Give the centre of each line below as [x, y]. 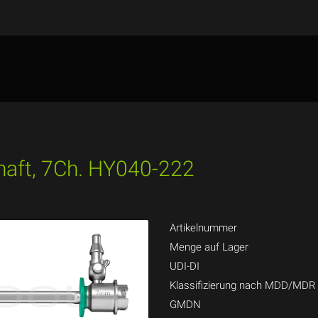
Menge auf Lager [209, 247]
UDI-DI [185, 266]
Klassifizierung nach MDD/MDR [243, 285]
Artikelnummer [203, 228]
